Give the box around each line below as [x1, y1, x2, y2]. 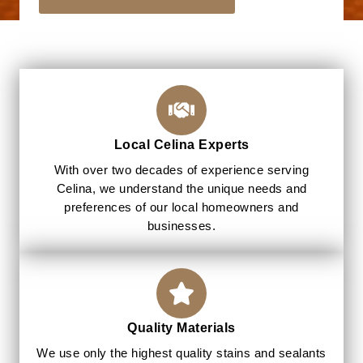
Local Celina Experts [113, 137, 250, 152]
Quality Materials [127, 320, 236, 335]
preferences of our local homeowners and [64, 201, 299, 215]
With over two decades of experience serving [53, 164, 310, 177]
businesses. [147, 220, 216, 233]
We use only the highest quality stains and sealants [36, 347, 327, 361]
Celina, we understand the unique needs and [56, 182, 307, 196]
